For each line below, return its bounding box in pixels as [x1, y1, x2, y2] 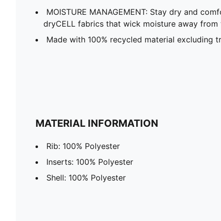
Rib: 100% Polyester [46, 141, 120, 151]
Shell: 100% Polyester [46, 172, 126, 183]
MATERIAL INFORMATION [36, 117, 158, 129]
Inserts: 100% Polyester [46, 156, 133, 167]
